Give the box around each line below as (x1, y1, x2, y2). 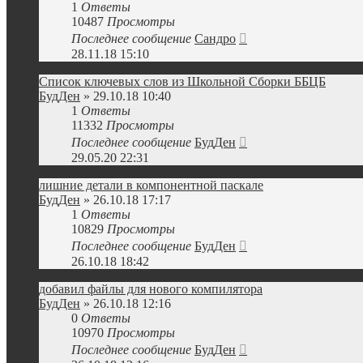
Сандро (194, 32, 236, 45)
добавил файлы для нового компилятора (39, 282, 263, 296)
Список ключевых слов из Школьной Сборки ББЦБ (39, 75, 326, 88)
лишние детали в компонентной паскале (39, 178, 263, 192)
